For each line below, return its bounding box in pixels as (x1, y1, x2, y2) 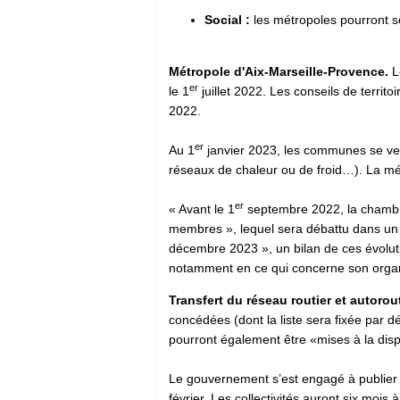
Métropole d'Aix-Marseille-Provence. (169, 63, 392, 79)
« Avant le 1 (169, 201, 235, 216)
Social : (204, 12, 250, 27)
